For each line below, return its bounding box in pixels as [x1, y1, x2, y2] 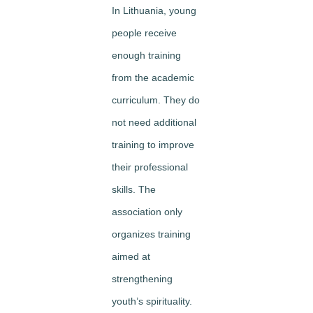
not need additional [112, 117, 196, 128]
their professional [112, 161, 188, 173]
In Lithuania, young [112, 5, 196, 16]
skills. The [112, 184, 156, 195]
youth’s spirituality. [112, 296, 192, 307]
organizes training [112, 228, 191, 240]
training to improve [112, 139, 194, 150]
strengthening [112, 273, 173, 284]
